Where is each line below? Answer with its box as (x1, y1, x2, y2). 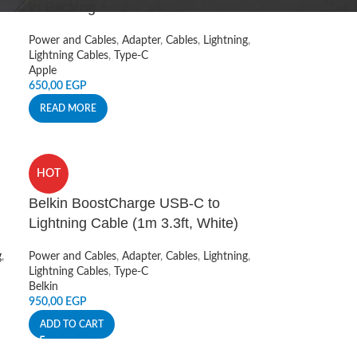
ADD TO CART (40, 320, 104, 329)
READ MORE (40, 104, 97, 113)
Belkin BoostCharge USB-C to (29, 195, 221, 211)
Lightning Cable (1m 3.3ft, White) (29, 215, 239, 231)
